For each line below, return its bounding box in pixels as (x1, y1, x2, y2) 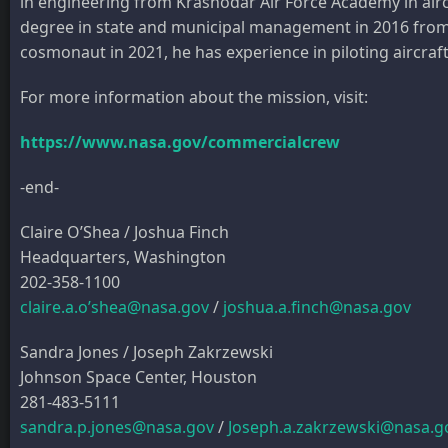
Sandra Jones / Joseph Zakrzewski (20, 340, 273, 363)
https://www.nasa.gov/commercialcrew (20, 130, 340, 153)
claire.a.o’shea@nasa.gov (20, 295, 209, 318)
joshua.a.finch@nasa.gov (223, 295, 411, 318)
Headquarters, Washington (20, 245, 226, 268)
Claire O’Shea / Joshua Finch (20, 220, 229, 243)
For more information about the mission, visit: (20, 85, 368, 108)
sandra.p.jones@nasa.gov (20, 415, 214, 438)
